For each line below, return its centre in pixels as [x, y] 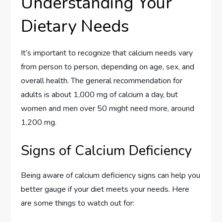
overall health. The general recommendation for [102, 81]
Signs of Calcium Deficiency [107, 150]
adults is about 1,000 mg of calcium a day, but [100, 94]
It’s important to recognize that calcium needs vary [107, 53]
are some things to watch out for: [78, 203]
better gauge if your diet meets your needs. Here [105, 189]
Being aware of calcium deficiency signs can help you [111, 175]
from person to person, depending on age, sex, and [108, 67]
